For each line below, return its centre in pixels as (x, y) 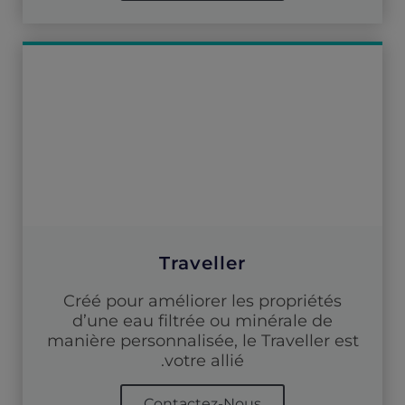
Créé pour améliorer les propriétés (202, 301)
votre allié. (204, 360)
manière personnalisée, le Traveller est (202, 340)
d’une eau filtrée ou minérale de (202, 320)
